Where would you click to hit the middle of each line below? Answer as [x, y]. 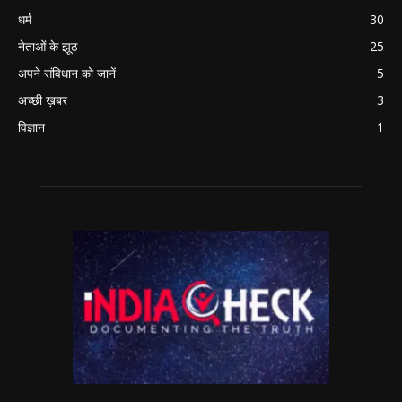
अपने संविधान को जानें [67, 73]
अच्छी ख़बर [43, 100]
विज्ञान [31, 127]
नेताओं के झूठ [48, 46]
